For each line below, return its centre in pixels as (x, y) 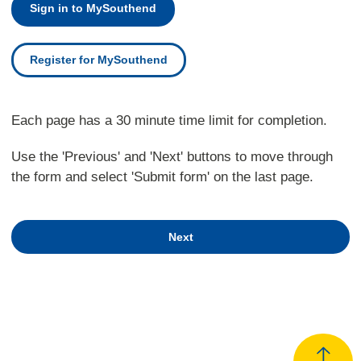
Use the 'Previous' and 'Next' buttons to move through (172, 157)
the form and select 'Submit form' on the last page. (162, 177)
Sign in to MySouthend (93, 9)
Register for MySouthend (98, 60)
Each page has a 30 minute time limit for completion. (169, 120)
